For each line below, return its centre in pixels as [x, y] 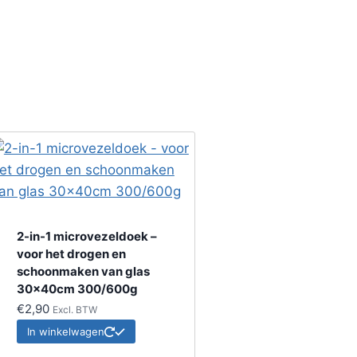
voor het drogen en [71, 254]
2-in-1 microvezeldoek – [86, 237]
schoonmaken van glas [83, 272]
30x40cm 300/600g [77, 289]
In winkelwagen [65, 332]
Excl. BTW [75, 310]
